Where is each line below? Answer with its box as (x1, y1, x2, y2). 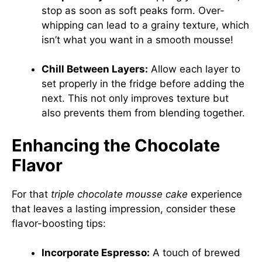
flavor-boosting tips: (12, 217, 106, 229)
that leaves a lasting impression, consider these (12, 202, 236, 215)
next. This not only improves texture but (42, 92, 229, 104)
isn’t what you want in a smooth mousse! (42, 33, 233, 46)
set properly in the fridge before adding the (42, 78, 244, 89)
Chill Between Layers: (42, 63, 148, 75)
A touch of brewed (150, 247, 240, 258)
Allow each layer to (148, 63, 240, 75)
